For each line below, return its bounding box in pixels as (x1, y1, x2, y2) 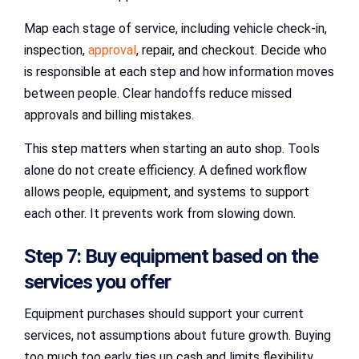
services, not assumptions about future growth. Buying (24, 328, 331, 344)
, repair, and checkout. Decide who (136, 42, 327, 58)
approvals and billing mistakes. (24, 107, 194, 123)
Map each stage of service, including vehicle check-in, (24, 20, 327, 36)
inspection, (24, 42, 88, 58)
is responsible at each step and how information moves (24, 63, 334, 79)
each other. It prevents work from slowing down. (24, 205, 296, 221)
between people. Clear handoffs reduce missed (24, 85, 292, 101)
